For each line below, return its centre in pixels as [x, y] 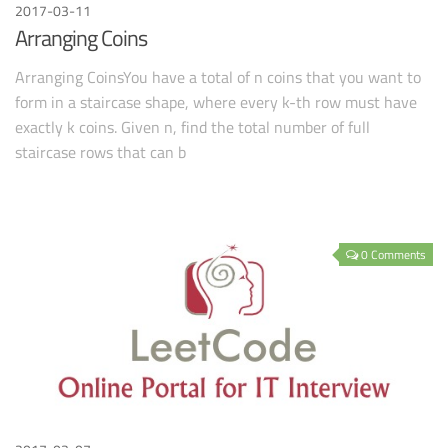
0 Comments [393, 254]
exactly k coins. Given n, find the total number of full [192, 127]
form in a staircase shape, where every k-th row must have [216, 102]
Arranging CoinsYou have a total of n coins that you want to [218, 77]
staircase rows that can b [100, 152]
